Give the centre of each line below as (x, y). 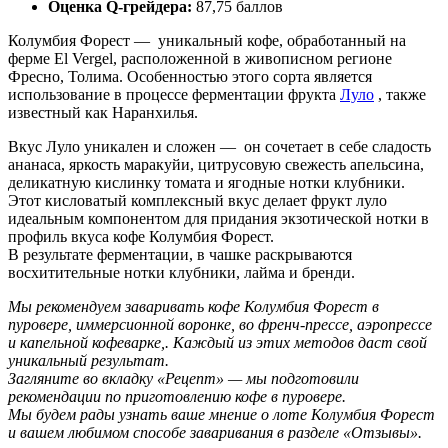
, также (400, 94)
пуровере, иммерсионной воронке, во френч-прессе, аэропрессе (220, 324)
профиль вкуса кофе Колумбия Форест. (141, 236)
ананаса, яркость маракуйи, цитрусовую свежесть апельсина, (216, 164)
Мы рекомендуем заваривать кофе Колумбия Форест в (193, 306)
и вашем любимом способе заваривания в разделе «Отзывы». (215, 432)
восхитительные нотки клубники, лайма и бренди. (181, 272)
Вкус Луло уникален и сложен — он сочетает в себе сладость (219, 146)
